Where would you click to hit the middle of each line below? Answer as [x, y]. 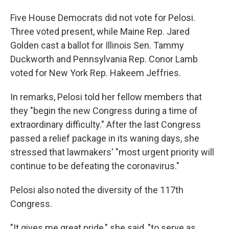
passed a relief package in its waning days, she [105, 139]
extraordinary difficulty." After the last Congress [106, 125]
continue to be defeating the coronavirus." [95, 166]
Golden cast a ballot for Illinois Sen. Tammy [97, 45]
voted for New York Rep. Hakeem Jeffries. [96, 73]
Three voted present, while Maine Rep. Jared [100, 32]
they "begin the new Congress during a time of [104, 111]
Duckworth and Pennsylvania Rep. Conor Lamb [104, 59]
